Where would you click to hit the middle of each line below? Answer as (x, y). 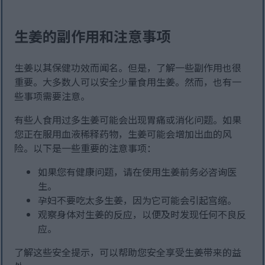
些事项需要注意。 (52, 96)
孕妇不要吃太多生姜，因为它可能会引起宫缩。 (138, 200)
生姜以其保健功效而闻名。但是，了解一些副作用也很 (128, 68)
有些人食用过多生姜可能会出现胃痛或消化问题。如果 (128, 120)
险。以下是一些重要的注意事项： (85, 148)
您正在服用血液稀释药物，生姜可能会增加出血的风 (123, 134)
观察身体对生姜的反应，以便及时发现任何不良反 (142, 214)
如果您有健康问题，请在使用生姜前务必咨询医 (138, 172)
